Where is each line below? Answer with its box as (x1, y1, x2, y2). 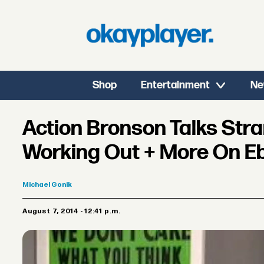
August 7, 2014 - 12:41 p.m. (27, 207, 121, 216)
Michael (22, 180, 51, 190)
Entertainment (141, 79, 210, 91)
